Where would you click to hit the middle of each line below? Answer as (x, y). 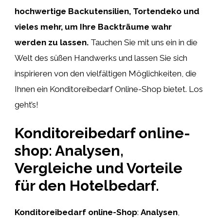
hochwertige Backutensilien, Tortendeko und (107, 11)
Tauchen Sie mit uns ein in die (143, 42)
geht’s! (27, 104)
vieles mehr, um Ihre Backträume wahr (93, 27)
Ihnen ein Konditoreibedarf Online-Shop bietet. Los (109, 89)
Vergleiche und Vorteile (99, 168)
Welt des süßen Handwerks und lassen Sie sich (101, 58)
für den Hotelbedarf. (87, 186)
